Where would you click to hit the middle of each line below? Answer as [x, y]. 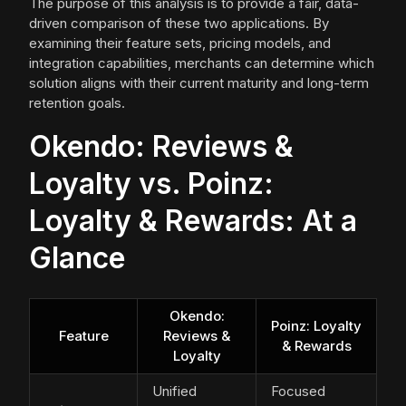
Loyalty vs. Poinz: [151, 184]
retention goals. [77, 103]
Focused [298, 391]
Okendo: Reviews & [161, 147]
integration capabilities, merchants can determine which [202, 63]
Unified [174, 391]
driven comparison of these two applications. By [179, 24]
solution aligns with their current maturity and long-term [199, 83]
